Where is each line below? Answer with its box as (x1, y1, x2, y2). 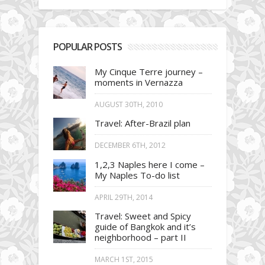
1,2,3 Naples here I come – (95, 159, 205, 171)
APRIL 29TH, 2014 (95, 192, 153, 203)
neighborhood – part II (95, 231, 186, 244)
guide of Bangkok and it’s (95, 221, 196, 233)
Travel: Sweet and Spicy (95, 210, 191, 222)
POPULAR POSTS (53, 40, 122, 54)
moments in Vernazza (95, 76, 183, 89)
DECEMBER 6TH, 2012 (95, 140, 166, 151)
